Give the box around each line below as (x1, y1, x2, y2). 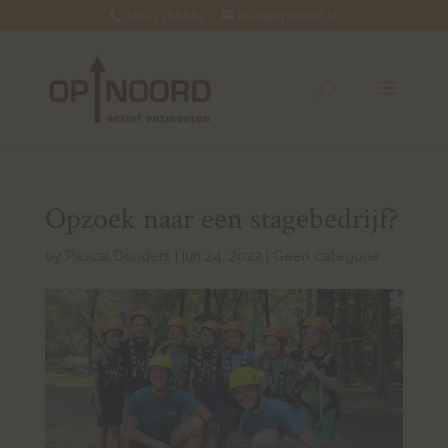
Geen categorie (272, 248, 380, 264)
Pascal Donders (65, 248, 171, 264)
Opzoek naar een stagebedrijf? (44, 200, 399, 239)
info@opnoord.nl (238, 9, 339, 23)
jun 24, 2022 (181, 248, 262, 264)
